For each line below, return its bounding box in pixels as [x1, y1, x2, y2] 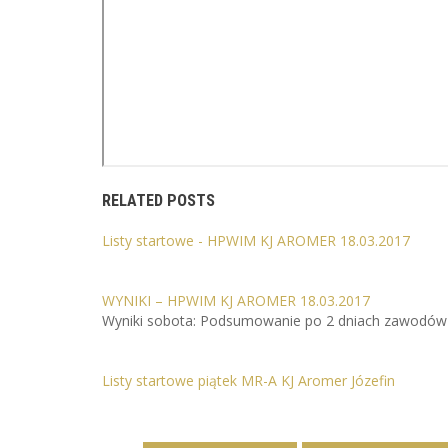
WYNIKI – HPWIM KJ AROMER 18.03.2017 [102, 290, 370, 310]
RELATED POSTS [102, 191, 215, 211]
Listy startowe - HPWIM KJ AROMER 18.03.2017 [102, 230, 410, 250]
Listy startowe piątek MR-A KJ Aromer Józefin [102, 370, 395, 390]
